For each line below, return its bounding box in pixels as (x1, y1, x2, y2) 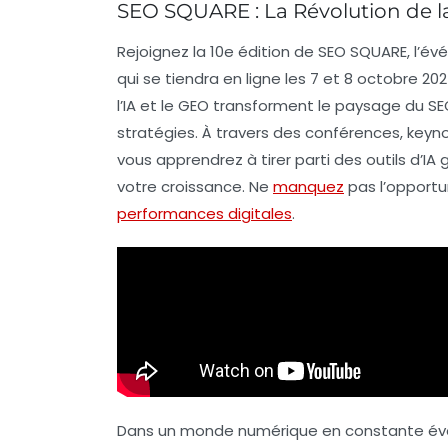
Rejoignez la (117, 40, 210, 62)
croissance (161, 175, 242, 197)
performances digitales (117, 202, 292, 224)
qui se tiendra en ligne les (117, 67, 310, 89)
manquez (273, 175, 344, 197)
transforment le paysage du (209, 94, 428, 116)
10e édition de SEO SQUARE (210, 40, 407, 62)
